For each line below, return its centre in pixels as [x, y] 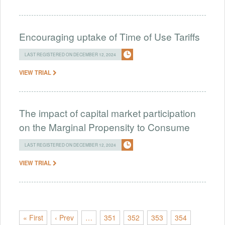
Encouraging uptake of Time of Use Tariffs [109, 36]
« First [33, 218]
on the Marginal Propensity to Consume [104, 127]
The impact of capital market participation [107, 113]
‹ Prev [64, 218]
